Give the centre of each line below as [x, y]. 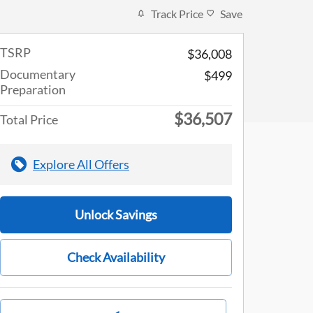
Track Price [177, 13]
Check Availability [116, 257]
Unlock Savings [116, 214]
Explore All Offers [81, 164]
